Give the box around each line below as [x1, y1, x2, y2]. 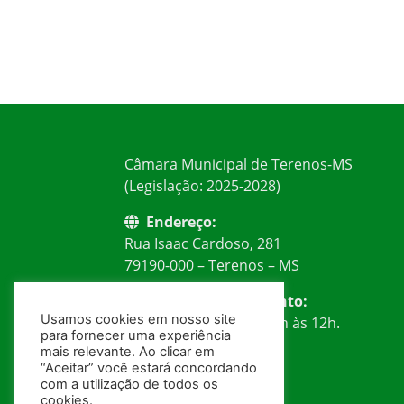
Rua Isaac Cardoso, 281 [124, 234, 281, 254]
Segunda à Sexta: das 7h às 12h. [124, 313, 340, 334]
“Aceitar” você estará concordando [41, 360, 257, 377]
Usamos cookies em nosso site [41, 311, 236, 328]
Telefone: [142, 349, 208, 370]
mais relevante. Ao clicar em [41, 344, 215, 361]
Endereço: [146, 212, 216, 233]
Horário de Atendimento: [128, 291, 308, 312]
